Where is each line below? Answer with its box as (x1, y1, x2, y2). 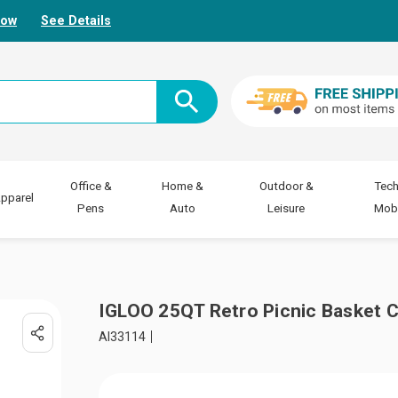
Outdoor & (259, 179, 314, 193)
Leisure (267, 202, 306, 215)
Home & (162, 179, 204, 193)
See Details (41, 12, 111, 28)
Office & (69, 179, 112, 193)
